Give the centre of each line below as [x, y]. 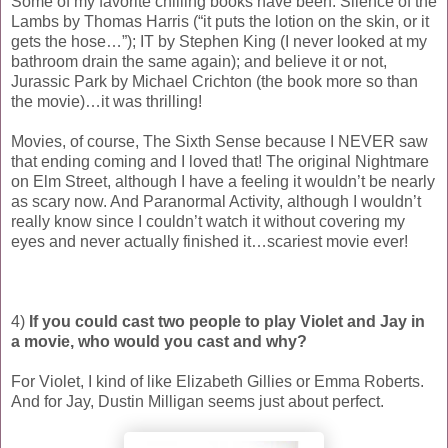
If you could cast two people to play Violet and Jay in [227, 321]
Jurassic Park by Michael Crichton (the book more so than [214, 81]
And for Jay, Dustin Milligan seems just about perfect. [197, 401]
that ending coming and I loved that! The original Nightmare [220, 161]
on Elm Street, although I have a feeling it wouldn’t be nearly [223, 181]
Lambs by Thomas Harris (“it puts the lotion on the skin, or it [220, 21]
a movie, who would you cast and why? [159, 341]
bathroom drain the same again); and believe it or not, [199, 61]
